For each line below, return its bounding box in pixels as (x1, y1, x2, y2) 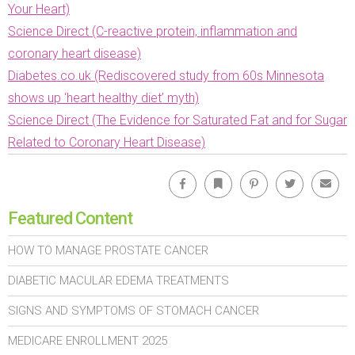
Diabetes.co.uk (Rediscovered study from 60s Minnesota (8, 67, 324, 83)
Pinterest (266, 170, 299, 179)
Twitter (302, 170, 326, 179)
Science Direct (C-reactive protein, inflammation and (8, 23, 297, 39)
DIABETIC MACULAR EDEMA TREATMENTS (8, 273, 229, 288)
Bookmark (231, 170, 265, 179)
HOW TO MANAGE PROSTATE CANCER (8, 242, 208, 258)
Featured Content (8, 208, 132, 228)
